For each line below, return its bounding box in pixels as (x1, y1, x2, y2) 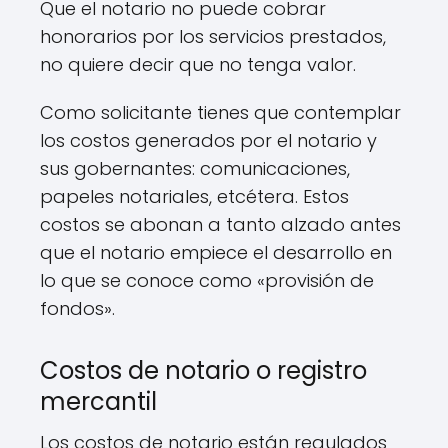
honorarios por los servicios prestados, (40, 23, 386, 49)
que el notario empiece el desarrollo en (40, 239, 392, 265)
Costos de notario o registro (40, 353, 367, 387)
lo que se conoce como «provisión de (40, 267, 374, 293)
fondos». (40, 295, 115, 321)
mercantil (40, 384, 157, 418)
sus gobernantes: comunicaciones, (40, 155, 350, 181)
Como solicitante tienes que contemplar (40, 99, 401, 125)
